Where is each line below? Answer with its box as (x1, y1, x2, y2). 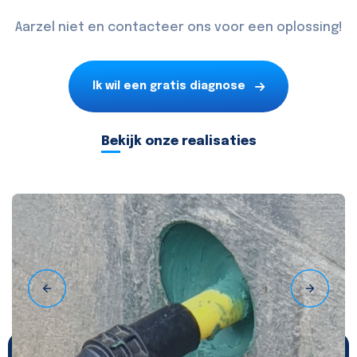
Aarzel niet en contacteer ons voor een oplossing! (14, 21, 343, 35)
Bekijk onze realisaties (100, 135, 257, 149)
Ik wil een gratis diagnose (92, 80, 245, 92)
